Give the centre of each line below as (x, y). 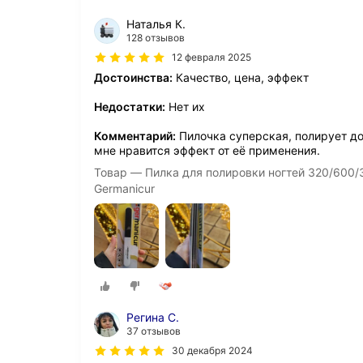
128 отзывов (156, 37)
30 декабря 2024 (212, 350)
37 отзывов (154, 331)
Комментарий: (135, 135)
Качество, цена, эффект (241, 77)
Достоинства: (133, 77)
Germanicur (124, 188)
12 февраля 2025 (211, 57)
